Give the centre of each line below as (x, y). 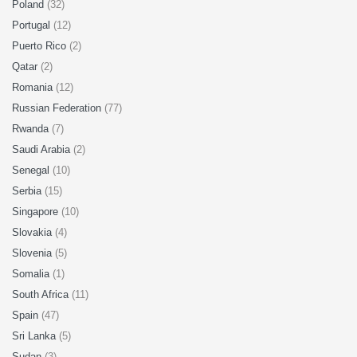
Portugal (33, 25)
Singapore (37, 212)
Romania (34, 87)
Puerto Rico (41, 46)
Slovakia (33, 232)
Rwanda (32, 129)
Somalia (32, 274)
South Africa (42, 294)
